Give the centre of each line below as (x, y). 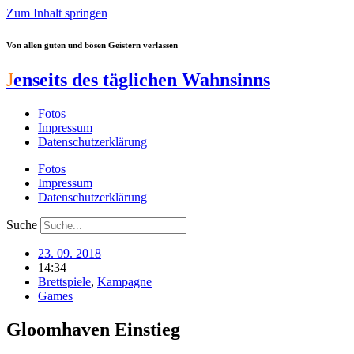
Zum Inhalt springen (57, 13)
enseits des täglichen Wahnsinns (142, 79)
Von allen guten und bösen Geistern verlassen (92, 45)
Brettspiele (64, 281)
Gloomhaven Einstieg (93, 329)
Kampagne (124, 281)
